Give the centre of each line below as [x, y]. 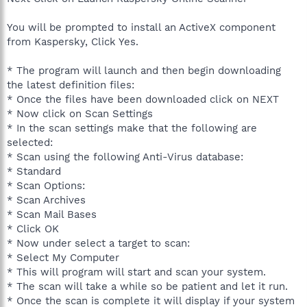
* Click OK [33, 229]
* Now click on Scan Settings [80, 113]
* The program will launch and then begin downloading [144, 70]
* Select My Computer [63, 257]
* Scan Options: [46, 185]
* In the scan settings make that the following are [132, 128]
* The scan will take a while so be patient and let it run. [147, 286]
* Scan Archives [46, 200]
